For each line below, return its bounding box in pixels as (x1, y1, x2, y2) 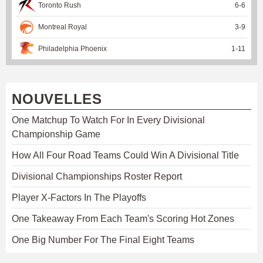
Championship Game (12, 129, 100, 139)
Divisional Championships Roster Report (12, 171, 182, 181)
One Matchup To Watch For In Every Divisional (12, 114, 205, 125)
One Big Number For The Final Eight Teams (12, 234, 194, 245)
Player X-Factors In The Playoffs (12, 192, 146, 203)
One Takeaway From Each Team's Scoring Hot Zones (12, 213, 234, 224)
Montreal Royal (38, 22, 87, 31)
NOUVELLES (12, 90, 102, 107)
